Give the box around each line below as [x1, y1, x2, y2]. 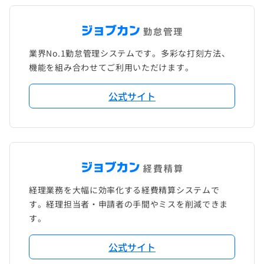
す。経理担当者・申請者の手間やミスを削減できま [29, 198, 229, 210]
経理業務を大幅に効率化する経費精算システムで [29, 184, 220, 196]
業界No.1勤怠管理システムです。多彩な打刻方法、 [29, 47, 230, 60]
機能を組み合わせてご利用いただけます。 [29, 61, 194, 74]
